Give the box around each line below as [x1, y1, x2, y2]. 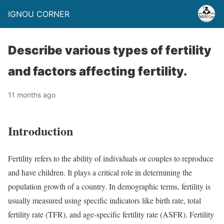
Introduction [8, 121, 73, 139]
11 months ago [8, 90, 55, 99]
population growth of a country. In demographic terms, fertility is [8, 180, 210, 191]
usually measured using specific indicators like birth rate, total [8, 194, 201, 205]
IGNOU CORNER [8, 9, 69, 19]
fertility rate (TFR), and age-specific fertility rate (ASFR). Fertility [8, 208, 214, 219]
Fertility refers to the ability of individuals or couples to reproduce [8, 152, 213, 163]
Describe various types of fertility [8, 43, 211, 57]
